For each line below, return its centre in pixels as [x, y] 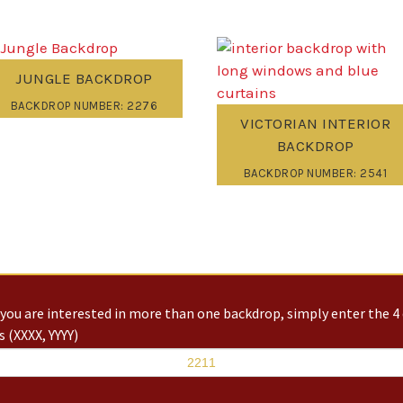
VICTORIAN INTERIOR [316, 123]
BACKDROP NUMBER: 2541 [315, 174]
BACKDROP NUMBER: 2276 [84, 106]
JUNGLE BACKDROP [84, 78]
